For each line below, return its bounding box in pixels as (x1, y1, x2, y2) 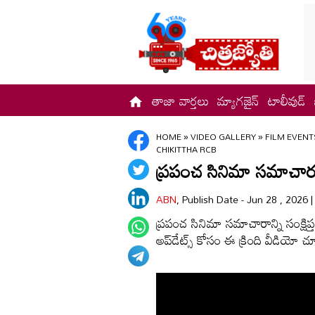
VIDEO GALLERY (191, 128, 256, 145)
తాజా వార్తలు (152, 87, 209, 113)
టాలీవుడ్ (268, 87, 306, 113)
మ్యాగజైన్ (217, 87, 259, 113)
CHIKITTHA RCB (156, 141, 217, 157)
